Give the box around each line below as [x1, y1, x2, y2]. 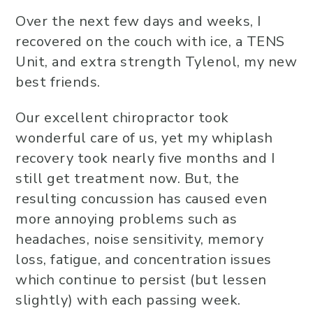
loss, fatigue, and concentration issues [15, 250, 272, 269]
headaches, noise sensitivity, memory [15, 230, 263, 249]
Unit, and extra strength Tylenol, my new [15, 52, 297, 71]
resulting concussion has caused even [15, 189, 267, 208]
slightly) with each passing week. [15, 291, 241, 310]
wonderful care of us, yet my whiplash [15, 129, 273, 147]
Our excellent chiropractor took [15, 108, 229, 127]
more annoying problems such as [15, 210, 237, 228]
